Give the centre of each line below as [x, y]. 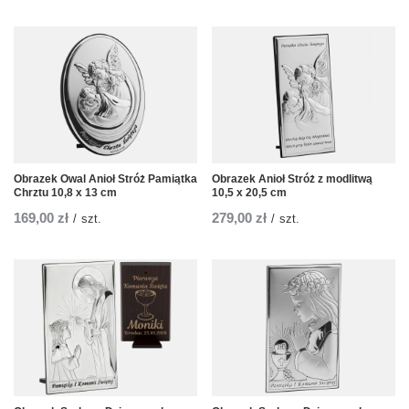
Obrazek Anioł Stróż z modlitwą [292, 179]
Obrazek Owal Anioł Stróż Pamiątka [105, 179]
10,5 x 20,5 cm [249, 193]
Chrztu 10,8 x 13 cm [65, 193]
